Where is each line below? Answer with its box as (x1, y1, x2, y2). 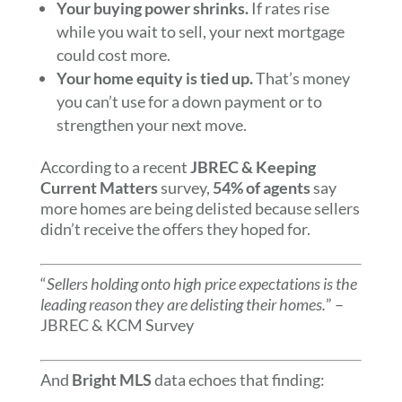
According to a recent (39, 157, 190, 177)
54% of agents (212, 178, 310, 197)
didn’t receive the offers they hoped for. (39, 219, 310, 239)
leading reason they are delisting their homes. (39, 294, 326, 314)
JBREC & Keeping (189, 157, 316, 177)
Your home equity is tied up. (56, 68, 253, 88)
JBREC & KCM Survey (39, 315, 194, 335)
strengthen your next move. (56, 115, 247, 135)
